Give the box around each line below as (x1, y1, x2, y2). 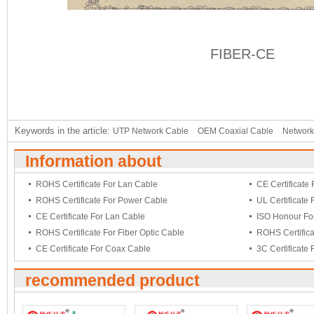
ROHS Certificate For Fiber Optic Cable (36, 228, 184, 238)
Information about (25, 152, 162, 170)
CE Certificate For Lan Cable (36, 212, 145, 221)
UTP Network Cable (113, 126, 189, 136)
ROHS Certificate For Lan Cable (36, 179, 158, 189)
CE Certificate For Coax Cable (36, 244, 151, 254)
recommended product (25, 271, 200, 289)
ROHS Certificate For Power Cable (36, 196, 168, 205)
